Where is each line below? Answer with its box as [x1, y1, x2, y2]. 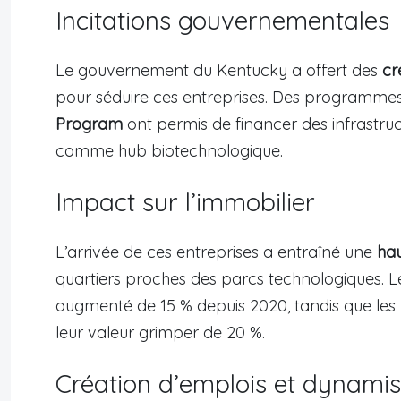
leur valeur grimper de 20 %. [55, 322, 265, 344]
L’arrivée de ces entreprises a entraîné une [55, 242, 377, 263]
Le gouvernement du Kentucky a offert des [55, 60, 382, 81]
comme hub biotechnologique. [55, 141, 283, 162]
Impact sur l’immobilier [55, 186, 315, 218]
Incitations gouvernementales [55, 4, 389, 37]
